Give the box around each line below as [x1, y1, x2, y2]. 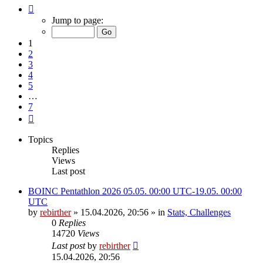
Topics [28, 134, 53, 144]
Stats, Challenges [167, 207, 231, 217]
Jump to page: [52, 15, 103, 25]
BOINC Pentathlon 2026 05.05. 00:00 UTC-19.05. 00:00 [28, 186, 242, 196]
